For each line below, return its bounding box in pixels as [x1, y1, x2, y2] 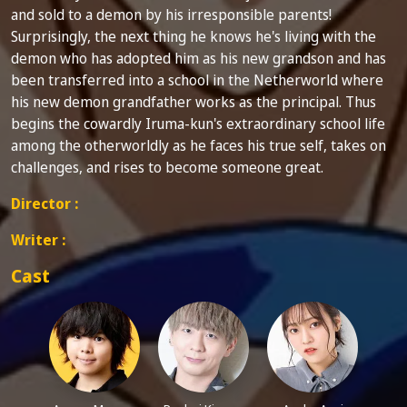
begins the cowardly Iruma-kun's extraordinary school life [11, 113, 385, 134]
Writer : [11, 229, 65, 250]
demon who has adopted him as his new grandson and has [11, 47, 386, 68]
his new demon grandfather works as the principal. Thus [11, 91, 376, 112]
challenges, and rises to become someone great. [11, 156, 323, 177]
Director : [11, 193, 78, 213]
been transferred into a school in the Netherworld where [11, 69, 383, 90]
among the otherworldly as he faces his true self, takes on [11, 134, 386, 155]
